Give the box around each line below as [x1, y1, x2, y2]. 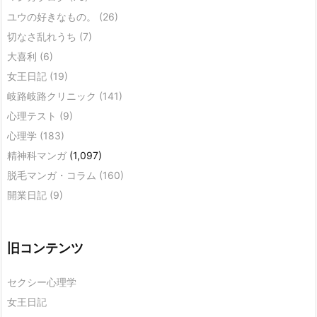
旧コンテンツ [7, 241, 83, 256]
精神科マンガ [7, 149, 67, 162]
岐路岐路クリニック [7, 90, 99, 103]
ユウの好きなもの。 [7, 11, 99, 23]
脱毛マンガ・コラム [7, 169, 99, 182]
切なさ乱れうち [7, 30, 79, 43]
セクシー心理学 [7, 276, 76, 289]
